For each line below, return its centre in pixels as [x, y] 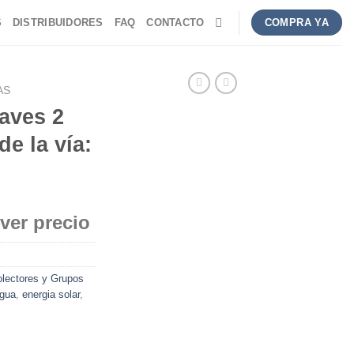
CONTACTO [175, 22]
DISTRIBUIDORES [58, 22]
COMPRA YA [297, 23]
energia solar [51, 294]
